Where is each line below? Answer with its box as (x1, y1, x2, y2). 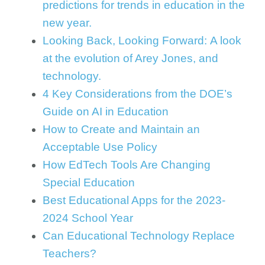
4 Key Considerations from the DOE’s (43, 88, 232, 100)
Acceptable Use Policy (43, 141, 157, 153)
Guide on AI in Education (43, 105, 169, 118)
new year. (43, 17, 92, 29)
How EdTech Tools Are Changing (43, 159, 211, 171)
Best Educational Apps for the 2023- (43, 194, 225, 206)
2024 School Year (43, 212, 133, 224)
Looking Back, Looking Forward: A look (43, 34, 241, 47)
